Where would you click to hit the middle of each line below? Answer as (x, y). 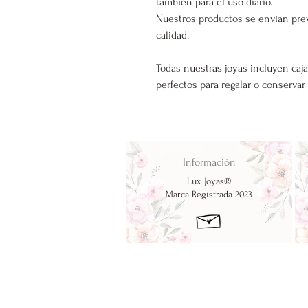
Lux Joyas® (209, 181)
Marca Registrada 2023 (209, 195)
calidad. (173, 35)
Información (209, 163)
